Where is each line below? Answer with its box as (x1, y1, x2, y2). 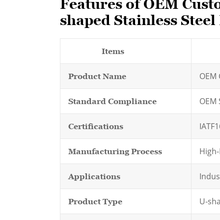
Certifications (68, 122, 123, 131)
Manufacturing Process (68, 147, 162, 156)
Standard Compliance (68, 97, 157, 106)
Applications (68, 172, 120, 181)
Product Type (68, 197, 122, 206)
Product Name (68, 72, 126, 81)
